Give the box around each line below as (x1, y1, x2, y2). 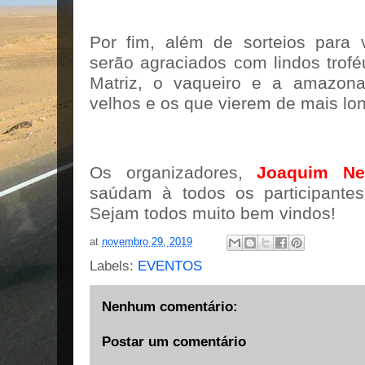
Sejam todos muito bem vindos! (90, 204, 336, 223)
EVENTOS (138, 258, 202, 274)
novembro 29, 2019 (102, 235, 192, 248)
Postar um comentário (102, 333, 246, 350)
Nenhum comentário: (102, 299, 238, 314)
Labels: (90, 258, 138, 274)
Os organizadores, (90, 163, 257, 182)
